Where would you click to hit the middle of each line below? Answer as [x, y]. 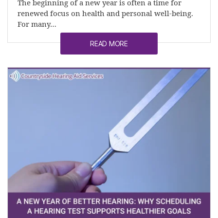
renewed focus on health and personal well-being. [105, 14]
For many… [37, 24]
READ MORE [109, 43]
